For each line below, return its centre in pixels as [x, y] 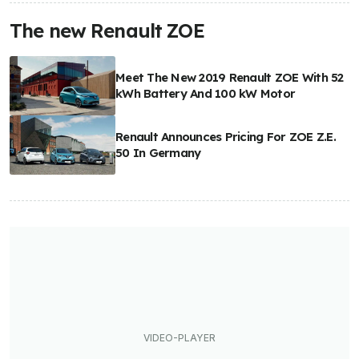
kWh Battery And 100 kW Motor [206, 94]
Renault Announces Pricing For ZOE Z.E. [226, 137]
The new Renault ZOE [107, 30]
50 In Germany [158, 153]
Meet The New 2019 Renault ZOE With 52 [230, 78]
